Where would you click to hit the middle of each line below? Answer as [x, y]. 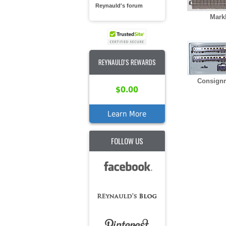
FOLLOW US [127, 141]
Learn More [127, 114]
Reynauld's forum [119, 6]
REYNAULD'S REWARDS [127, 62]
